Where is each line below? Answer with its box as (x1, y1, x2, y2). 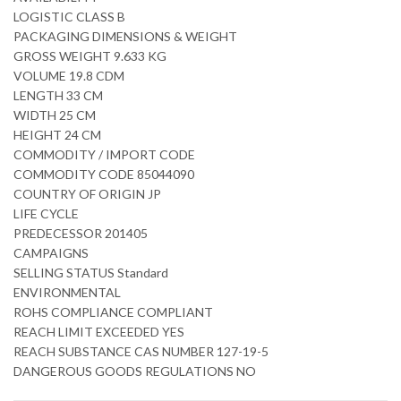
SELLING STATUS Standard (13, 265, 168, 281)
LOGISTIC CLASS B (13, 9, 125, 25)
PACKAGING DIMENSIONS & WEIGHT (13, 29, 237, 45)
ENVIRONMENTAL (13, 285, 121, 301)
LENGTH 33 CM (13, 88, 103, 104)
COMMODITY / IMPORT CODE (13, 147, 195, 163)
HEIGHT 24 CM (13, 127, 101, 143)
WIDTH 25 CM (13, 107, 96, 124)
